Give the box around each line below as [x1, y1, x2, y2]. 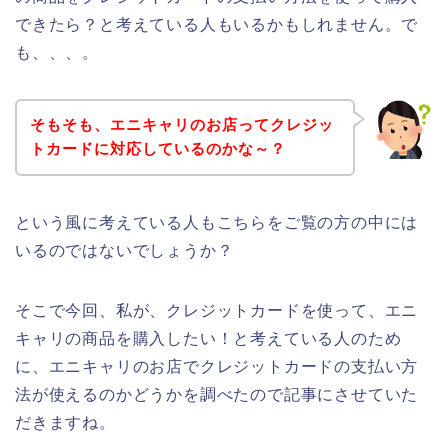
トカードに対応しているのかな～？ [29, 140, 286, 158]
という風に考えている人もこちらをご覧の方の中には [15, 214, 419, 232]
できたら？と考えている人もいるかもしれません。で [15, 15, 419, 33]
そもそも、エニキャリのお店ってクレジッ [29, 116, 334, 134]
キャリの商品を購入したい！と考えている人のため [15, 330, 402, 348]
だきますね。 [15, 414, 116, 432]
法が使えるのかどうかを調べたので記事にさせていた [15, 386, 419, 404]
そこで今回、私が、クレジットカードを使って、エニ [15, 302, 419, 320]
